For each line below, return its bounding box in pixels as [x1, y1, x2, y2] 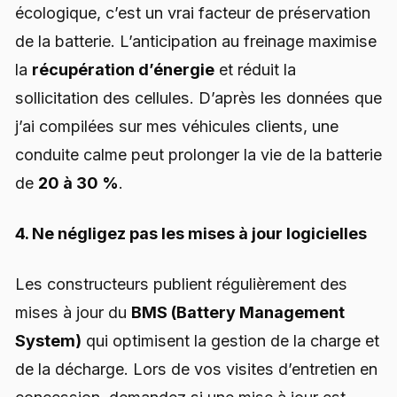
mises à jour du [15, 303, 131, 323]
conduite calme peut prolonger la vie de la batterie [15, 144, 382, 164]
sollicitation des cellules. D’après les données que [15, 88, 382, 107]
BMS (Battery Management [131, 303, 345, 323]
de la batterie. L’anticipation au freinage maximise [15, 31, 377, 51]
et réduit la [214, 59, 296, 79]
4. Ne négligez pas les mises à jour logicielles [15, 223, 367, 243]
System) [15, 331, 82, 351]
